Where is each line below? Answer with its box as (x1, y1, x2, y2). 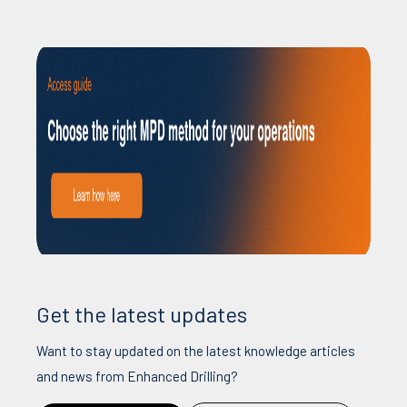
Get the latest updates (36, 300, 247, 327)
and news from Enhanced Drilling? (36, 367, 238, 384)
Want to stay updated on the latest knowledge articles (36, 342, 355, 359)
